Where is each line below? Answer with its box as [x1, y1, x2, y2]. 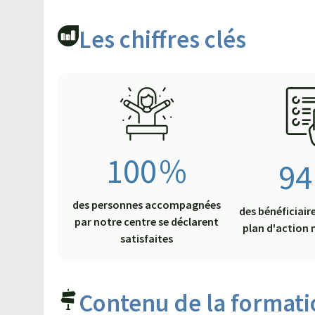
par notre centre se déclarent [75, 214, 219, 229]
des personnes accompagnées [72, 198, 221, 212]
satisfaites [120, 231, 174, 246]
